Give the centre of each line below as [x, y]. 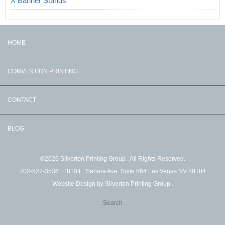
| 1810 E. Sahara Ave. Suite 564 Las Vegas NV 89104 [132, 172]
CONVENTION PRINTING [43, 72]
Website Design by [78, 184]
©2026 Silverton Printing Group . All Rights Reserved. [113, 159]
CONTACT [22, 100]
